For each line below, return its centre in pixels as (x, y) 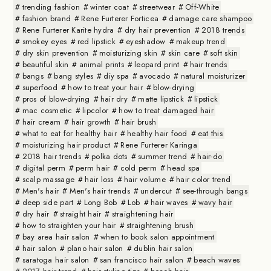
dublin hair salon (163, 248)
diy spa (116, 76)
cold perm (139, 168)
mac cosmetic (47, 110)
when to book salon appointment (157, 237)
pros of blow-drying (56, 99)
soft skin (224, 53)
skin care (184, 53)
